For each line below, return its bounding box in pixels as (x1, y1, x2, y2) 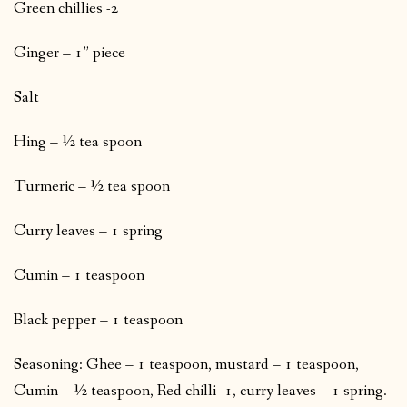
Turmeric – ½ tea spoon (14, 176, 170, 198)
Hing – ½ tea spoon (14, 132, 142, 154)
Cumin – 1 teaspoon (14, 265, 144, 287)
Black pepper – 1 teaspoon (14, 310, 183, 332)
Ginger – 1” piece (14, 43, 125, 65)
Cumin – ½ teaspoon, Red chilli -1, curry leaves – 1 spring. (14, 381, 387, 402)
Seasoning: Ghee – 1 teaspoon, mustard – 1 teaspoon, (14, 354, 359, 376)
